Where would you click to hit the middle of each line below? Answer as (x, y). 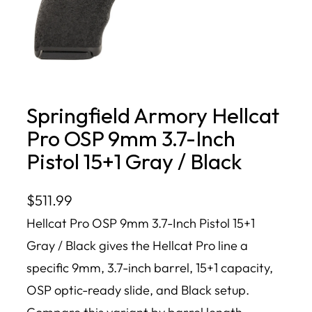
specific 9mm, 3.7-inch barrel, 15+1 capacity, (150, 268)
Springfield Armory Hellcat (153, 116)
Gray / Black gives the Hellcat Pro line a (137, 246)
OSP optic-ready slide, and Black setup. (138, 290)
